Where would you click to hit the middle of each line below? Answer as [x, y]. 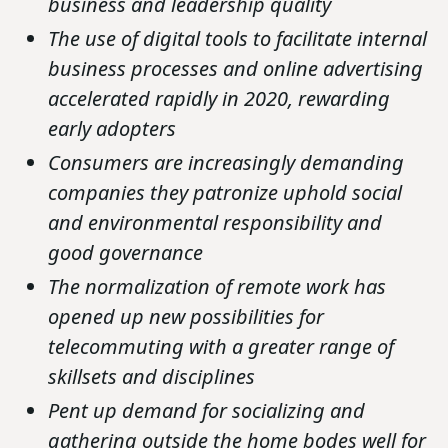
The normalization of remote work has [217, 287]
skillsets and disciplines [151, 377]
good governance [125, 253]
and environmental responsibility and [215, 223]
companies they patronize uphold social [225, 193]
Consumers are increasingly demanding [226, 163]
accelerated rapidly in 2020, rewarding [219, 99]
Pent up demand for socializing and [206, 411]
